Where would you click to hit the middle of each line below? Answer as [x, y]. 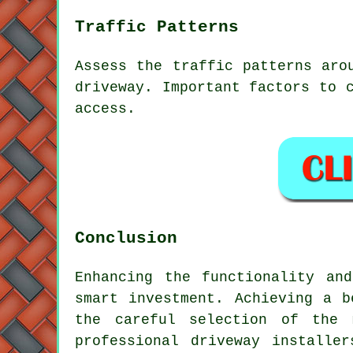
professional [133, 341]
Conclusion [126, 238]
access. [105, 108]
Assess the [124, 66]
